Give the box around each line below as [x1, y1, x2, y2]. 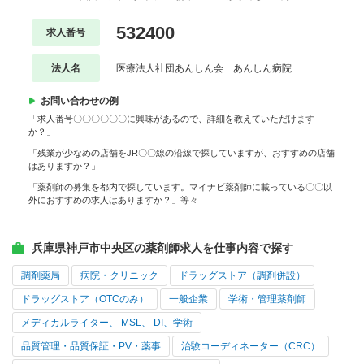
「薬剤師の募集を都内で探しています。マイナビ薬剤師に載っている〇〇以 [28, 182, 332, 193]
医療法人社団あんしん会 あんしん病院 [115, 63, 292, 75]
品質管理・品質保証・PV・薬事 [21, 340, 161, 353]
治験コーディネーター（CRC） [181, 340, 320, 353]
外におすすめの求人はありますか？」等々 [28, 195, 198, 206]
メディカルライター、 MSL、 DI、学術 [21, 317, 193, 329]
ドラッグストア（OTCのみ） [21, 293, 149, 305]
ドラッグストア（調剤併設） [179, 270, 305, 282]
